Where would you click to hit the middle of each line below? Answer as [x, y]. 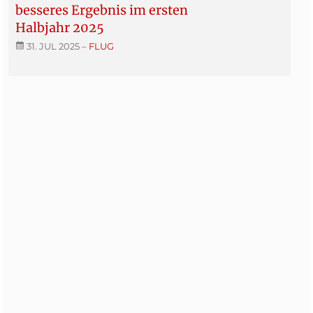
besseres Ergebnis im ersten [102, 10]
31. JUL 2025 [53, 46]
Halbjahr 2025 [60, 27]
